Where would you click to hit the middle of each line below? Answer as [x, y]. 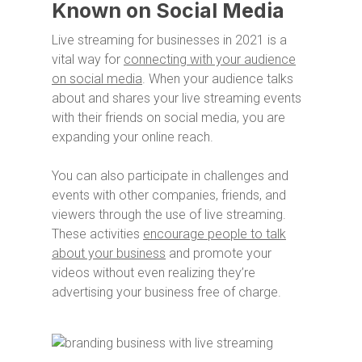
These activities [97, 234]
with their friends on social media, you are [168, 118]
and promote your [219, 254]
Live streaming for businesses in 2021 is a [169, 40]
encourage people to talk [215, 234]
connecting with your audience [210, 60]
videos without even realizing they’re [154, 273]
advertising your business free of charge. [166, 293]
